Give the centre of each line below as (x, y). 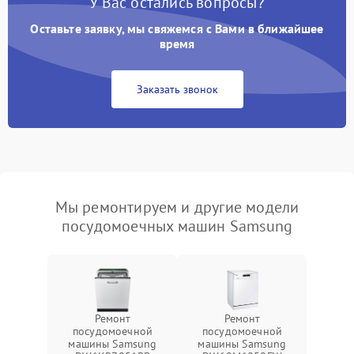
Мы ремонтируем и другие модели (177, 207)
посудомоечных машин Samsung (177, 226)
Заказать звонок (177, 89)
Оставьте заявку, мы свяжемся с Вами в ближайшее (177, 28)
